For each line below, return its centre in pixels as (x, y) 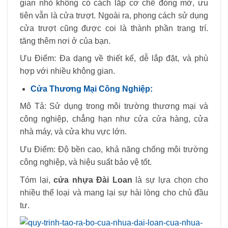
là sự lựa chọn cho (170, 180)
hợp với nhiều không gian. (67, 71)
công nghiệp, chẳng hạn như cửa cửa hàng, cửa (114, 119)
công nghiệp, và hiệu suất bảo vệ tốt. (86, 162)
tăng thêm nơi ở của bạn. (65, 41)
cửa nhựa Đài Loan (93, 180)
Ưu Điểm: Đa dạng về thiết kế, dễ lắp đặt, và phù (114, 59)
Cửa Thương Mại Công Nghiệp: (91, 89)
